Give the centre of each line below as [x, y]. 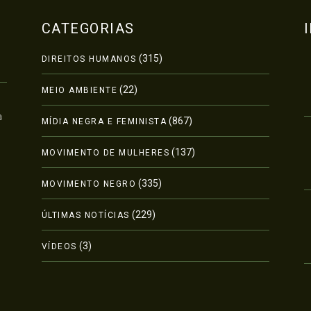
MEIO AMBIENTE [79, 90]
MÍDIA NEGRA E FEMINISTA [104, 121]
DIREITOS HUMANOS [89, 59]
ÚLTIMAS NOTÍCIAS [85, 215]
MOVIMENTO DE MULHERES [106, 152]
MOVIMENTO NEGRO [89, 184]
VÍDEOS [59, 246]
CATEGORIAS [88, 28]
